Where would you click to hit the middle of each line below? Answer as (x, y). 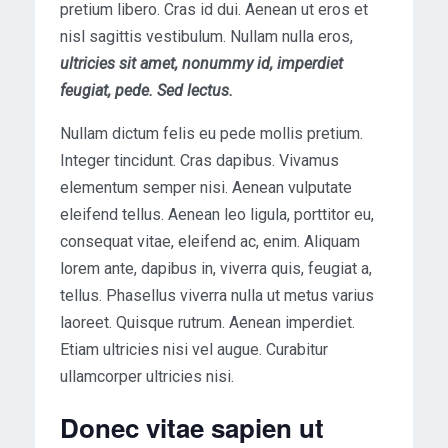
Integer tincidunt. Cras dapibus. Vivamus (199, 161)
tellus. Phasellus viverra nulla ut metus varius (217, 296)
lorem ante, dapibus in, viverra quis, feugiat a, (216, 269)
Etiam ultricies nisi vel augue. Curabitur (194, 350)
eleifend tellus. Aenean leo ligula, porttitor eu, (217, 215)
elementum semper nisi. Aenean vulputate (206, 188)
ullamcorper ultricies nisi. (147, 377)
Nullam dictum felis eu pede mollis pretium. (211, 134)
